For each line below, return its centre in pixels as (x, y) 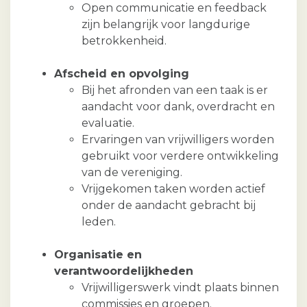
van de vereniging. (132, 173)
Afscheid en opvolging (122, 74)
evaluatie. (108, 123)
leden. (99, 222)
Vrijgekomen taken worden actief (173, 189)
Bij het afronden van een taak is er (175, 90)
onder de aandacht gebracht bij (169, 206)
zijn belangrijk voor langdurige (166, 25)
